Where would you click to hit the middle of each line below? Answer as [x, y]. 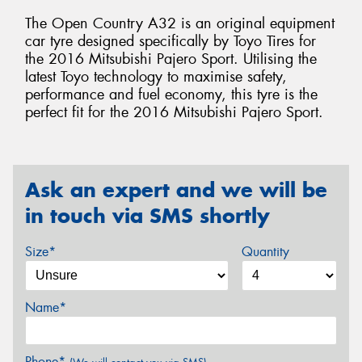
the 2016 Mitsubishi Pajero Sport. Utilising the [171, 59]
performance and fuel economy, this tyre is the [171, 95]
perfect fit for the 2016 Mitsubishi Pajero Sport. [174, 113]
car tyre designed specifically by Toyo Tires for [170, 42]
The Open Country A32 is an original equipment [180, 24]
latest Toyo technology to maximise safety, [156, 77]
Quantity [265, 251]
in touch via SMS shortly [147, 216]
